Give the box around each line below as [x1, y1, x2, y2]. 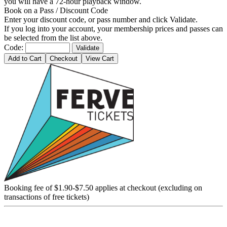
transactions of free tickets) [4, 192, 89, 201]
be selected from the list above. [4, 33, 102, 42]
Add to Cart [8, 54, 42, 62]
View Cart [86, 54, 114, 62]
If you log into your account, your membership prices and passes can [4, 24, 223, 33]
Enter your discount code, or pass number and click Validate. [4, 15, 198, 24]
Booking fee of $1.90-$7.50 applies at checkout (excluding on [4, 183, 202, 192]
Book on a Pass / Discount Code [4, 6, 108, 15]
